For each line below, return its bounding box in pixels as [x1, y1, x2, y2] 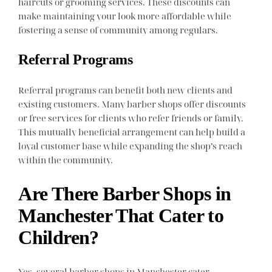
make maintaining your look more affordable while [18, 10, 232, 22]
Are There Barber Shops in [18, 183, 231, 205]
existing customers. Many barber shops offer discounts [18, 97, 246, 110]
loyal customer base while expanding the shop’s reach [18, 139, 243, 152]
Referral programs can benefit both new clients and [18, 83, 233, 96]
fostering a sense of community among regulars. [18, 24, 219, 36]
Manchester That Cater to [18, 205, 224, 227]
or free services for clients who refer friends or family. [18, 111, 244, 124]
